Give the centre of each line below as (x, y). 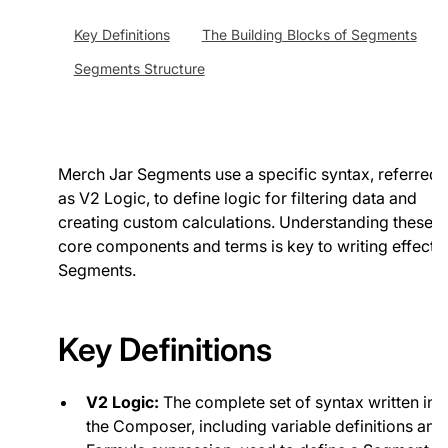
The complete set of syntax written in (297, 402)
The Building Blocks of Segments (309, 34)
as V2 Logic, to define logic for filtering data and (237, 198)
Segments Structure (139, 68)
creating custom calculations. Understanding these (245, 222)
